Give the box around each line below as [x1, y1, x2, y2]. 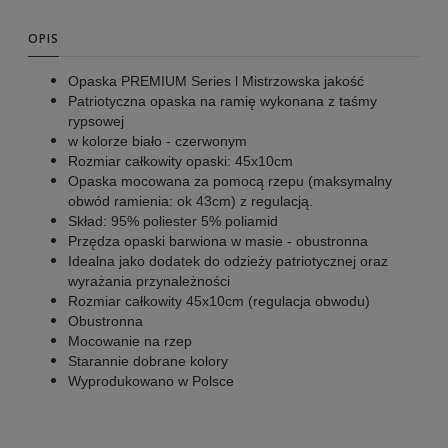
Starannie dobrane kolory [68, 352, 228, 369]
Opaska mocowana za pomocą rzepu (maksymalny [68, 172, 392, 189]
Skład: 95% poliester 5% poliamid [68, 212, 278, 229]
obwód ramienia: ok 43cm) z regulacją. [68, 192, 313, 209]
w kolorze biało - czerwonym [68, 132, 247, 149]
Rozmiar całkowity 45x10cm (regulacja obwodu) [68, 292, 370, 309]
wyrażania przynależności [68, 272, 230, 289]
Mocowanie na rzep [68, 332, 192, 349]
